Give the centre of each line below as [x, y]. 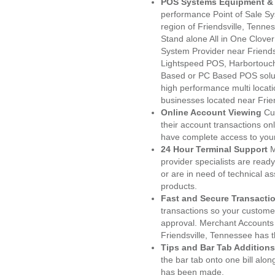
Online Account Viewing [212, 112]
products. [179, 186]
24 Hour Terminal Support [214, 149]
